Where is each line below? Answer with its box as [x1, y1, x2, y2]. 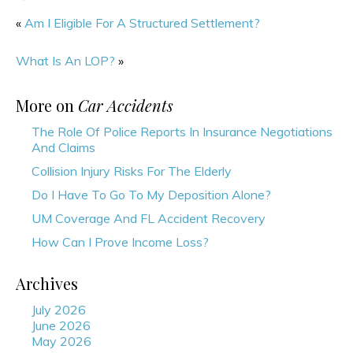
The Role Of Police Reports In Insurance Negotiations [32, 123, 333, 139]
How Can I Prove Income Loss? [32, 233, 209, 250]
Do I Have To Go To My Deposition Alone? [32, 186, 271, 203]
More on [16, 94, 78, 116]
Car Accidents [78, 94, 173, 116]
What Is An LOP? [16, 52, 115, 69]
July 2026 [32, 301, 86, 318]
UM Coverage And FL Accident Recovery [32, 210, 266, 226]
